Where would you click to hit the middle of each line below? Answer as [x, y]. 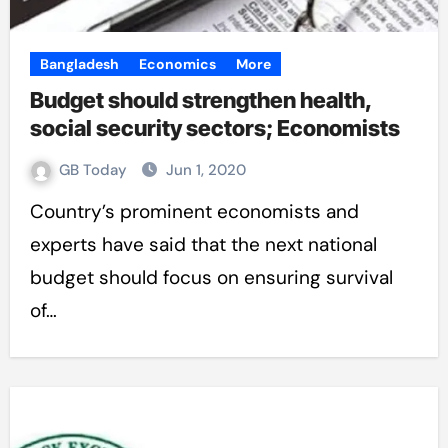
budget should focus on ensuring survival [211, 277]
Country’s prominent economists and [36, 211]
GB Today [94, 170]
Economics [177, 64]
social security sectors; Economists [214, 128]
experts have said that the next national [203, 244]
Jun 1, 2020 [205, 170]
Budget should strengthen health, [201, 100]
